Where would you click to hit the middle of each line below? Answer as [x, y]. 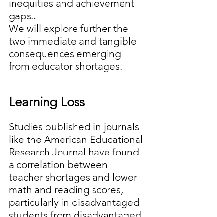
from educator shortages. [65, 66]
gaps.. [22, 16]
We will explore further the [70, 29]
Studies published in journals [75, 127]
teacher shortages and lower [74, 177]
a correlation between [59, 165]
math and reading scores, [67, 190]
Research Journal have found [75, 152]
